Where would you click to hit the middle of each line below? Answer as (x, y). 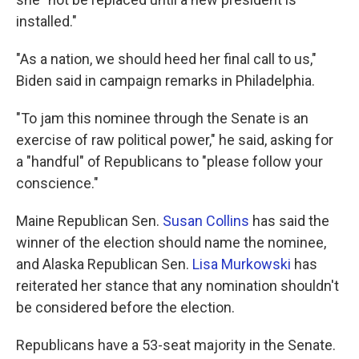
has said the (289, 221)
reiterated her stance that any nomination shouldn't (177, 286)
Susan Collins (206, 221)
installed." (46, 22)
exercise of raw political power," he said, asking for (175, 140)
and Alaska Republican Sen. (104, 264)
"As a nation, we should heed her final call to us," (166, 59)
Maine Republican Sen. (89, 221)
